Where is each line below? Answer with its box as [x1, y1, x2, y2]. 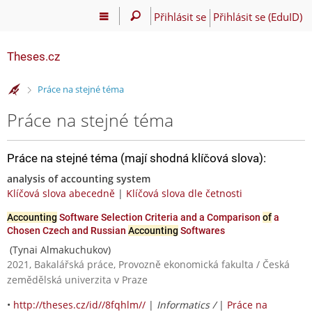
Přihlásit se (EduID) [212, 9, 302, 24]
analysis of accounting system [7, 171, 150, 185]
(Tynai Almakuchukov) [7, 242, 111, 256]
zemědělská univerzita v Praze [7, 272, 148, 286]
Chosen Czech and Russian [7, 224, 128, 236]
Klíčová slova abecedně [7, 186, 115, 200]
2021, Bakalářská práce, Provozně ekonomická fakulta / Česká [7, 257, 290, 271]
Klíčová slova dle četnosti [126, 186, 242, 200]
